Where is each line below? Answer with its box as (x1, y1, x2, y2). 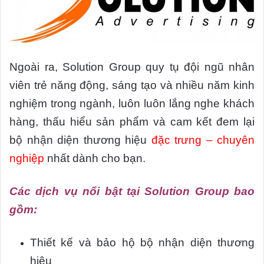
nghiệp (9, 151, 44, 164)
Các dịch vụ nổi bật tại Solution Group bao (9, 184, 255, 197)
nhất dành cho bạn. (44, 151, 146, 164)
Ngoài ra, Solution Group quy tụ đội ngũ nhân (9, 60, 255, 73)
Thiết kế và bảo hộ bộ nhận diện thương (30, 236, 255, 249)
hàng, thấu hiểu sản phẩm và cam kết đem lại (9, 115, 255, 128)
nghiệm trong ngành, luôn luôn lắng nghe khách (9, 97, 255, 110)
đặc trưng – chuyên (151, 133, 255, 146)
